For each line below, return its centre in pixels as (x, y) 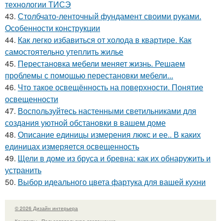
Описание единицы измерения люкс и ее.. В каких (109, 134)
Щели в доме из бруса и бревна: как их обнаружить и (114, 158)
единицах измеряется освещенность (72, 146)
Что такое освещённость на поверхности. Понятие (110, 87)
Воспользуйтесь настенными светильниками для (107, 110)
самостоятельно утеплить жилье (64, 51)
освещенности (32, 99)
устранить (23, 170)
